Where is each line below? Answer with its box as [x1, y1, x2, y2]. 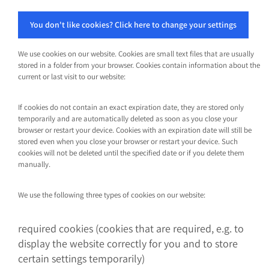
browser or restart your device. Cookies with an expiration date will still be [18, 125, 252, 135]
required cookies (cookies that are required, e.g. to [18, 222, 244, 235]
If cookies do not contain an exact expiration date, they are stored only [18, 102, 244, 112]
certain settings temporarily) [18, 252, 145, 265]
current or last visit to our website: [18, 71, 126, 82]
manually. [18, 159, 51, 169]
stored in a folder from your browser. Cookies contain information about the [18, 60, 261, 70]
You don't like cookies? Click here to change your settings [30, 19, 237, 30]
